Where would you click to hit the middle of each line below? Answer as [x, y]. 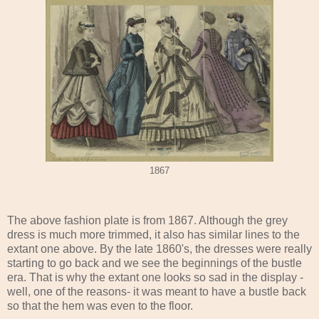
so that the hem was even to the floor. [100, 305]
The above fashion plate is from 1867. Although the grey [147, 220]
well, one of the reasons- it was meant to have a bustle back [157, 291]
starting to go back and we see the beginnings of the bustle [155, 263]
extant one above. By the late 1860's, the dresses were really [159, 249]
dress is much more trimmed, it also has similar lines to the [153, 234]
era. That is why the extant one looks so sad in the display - [155, 277]
